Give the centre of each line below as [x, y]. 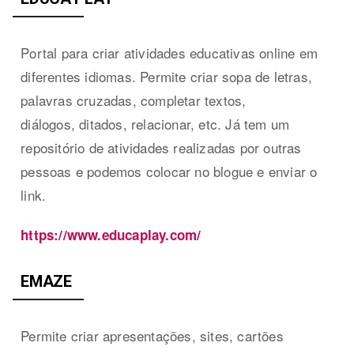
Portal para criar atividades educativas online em [169, 52]
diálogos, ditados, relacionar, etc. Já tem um [155, 123]
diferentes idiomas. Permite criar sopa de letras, [167, 76]
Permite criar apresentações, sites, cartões [152, 335]
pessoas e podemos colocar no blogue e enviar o [169, 171]
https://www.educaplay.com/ [111, 234]
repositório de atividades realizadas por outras [161, 147]
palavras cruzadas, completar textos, [134, 100]
